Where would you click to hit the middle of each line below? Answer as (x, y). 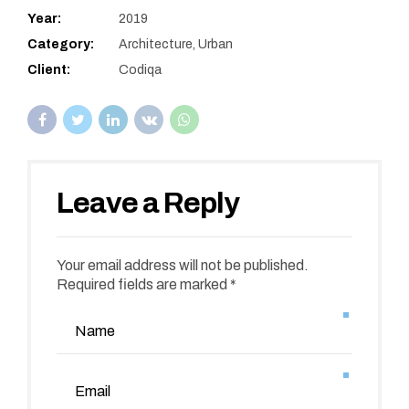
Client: (49, 70)
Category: (61, 45)
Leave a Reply (151, 204)
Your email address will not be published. (183, 266)
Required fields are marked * (147, 285)
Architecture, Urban (176, 45)
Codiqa (140, 70)
